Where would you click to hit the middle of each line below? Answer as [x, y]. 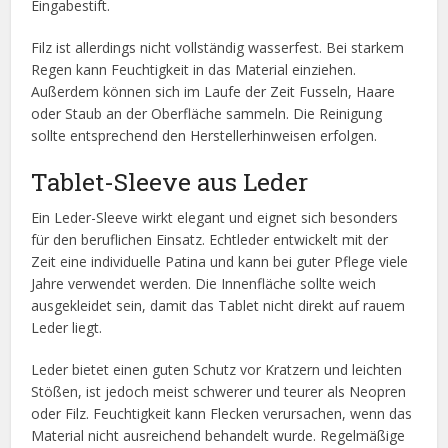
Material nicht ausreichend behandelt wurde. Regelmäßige [218, 436]
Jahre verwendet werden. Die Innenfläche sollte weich [204, 284]
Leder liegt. [67, 328]
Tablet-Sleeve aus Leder [170, 182]
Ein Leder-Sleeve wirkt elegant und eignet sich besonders [215, 218]
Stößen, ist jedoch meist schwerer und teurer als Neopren [219, 392]
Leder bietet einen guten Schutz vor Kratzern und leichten [217, 370]
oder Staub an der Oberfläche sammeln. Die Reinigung [207, 114]
